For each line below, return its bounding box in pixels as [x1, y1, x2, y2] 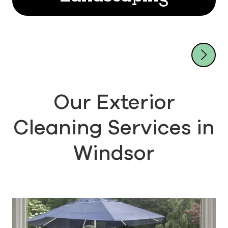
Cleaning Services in [13, 116, 215, 139]
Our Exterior [53, 90, 175, 113]
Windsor [73, 141, 155, 164]
